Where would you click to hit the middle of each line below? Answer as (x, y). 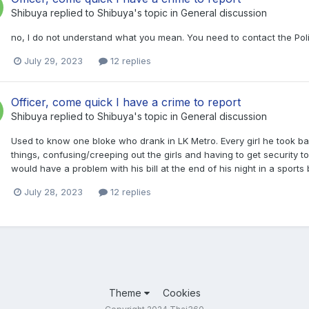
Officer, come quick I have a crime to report (126, 102)
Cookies (181, 292)
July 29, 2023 (53, 60)
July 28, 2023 (53, 191)
